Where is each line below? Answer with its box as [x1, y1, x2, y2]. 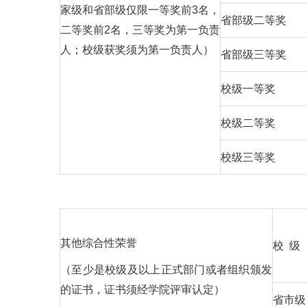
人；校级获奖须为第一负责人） [60, 44, 214, 56]
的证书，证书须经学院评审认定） [60, 284, 225, 295]
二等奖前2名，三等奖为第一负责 [60, 24, 220, 36]
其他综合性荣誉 [60, 237, 137, 249]
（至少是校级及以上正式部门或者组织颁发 [60, 264, 272, 275]
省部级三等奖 [221, 49, 286, 60]
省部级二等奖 [221, 14, 286, 26]
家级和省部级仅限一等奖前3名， [60, 4, 220, 16]
